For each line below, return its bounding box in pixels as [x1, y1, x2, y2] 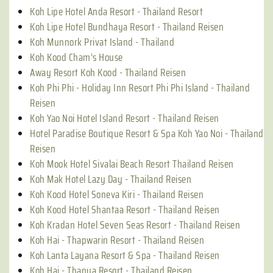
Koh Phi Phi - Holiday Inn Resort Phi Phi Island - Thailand [30, 80, 250, 96]
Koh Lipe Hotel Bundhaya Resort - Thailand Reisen [30, 19, 224, 35]
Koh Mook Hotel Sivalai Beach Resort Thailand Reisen [30, 156, 234, 172]
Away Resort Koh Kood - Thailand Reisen [30, 65, 186, 80]
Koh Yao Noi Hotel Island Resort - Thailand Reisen [30, 110, 219, 126]
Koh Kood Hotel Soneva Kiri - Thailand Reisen [30, 186, 204, 202]
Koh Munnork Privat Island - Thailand [30, 34, 174, 50]
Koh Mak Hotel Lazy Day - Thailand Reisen [30, 171, 191, 187]
